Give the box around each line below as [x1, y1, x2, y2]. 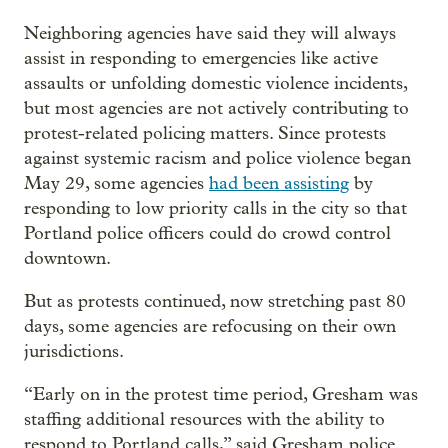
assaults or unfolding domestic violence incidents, [24, 72, 407, 94]
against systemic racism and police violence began [24, 147, 411, 169]
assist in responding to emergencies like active [24, 47, 378, 69]
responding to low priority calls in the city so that [24, 197, 407, 219]
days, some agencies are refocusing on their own [24, 315, 396, 337]
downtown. [24, 247, 111, 269]
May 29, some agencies [24, 172, 209, 194]
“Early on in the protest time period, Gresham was [24, 383, 418, 405]
